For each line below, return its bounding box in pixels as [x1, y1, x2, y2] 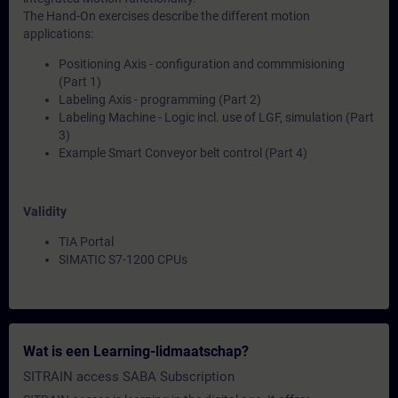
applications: [23, 27, 93, 41]
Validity [23, 204, 67, 219]
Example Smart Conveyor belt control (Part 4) [59, 146, 307, 160]
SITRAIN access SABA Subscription [23, 369, 235, 385]
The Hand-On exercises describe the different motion [23, 9, 310, 23]
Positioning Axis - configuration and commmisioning [59, 57, 345, 71]
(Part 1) [59, 75, 101, 89]
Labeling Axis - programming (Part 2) [59, 92, 261, 107]
